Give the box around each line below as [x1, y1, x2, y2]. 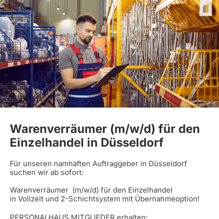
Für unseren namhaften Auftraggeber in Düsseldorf [10, 159, 187, 169]
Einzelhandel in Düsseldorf [10, 135, 164, 150]
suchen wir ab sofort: [10, 168, 84, 177]
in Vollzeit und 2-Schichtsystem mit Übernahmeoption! [10, 194, 201, 204]
